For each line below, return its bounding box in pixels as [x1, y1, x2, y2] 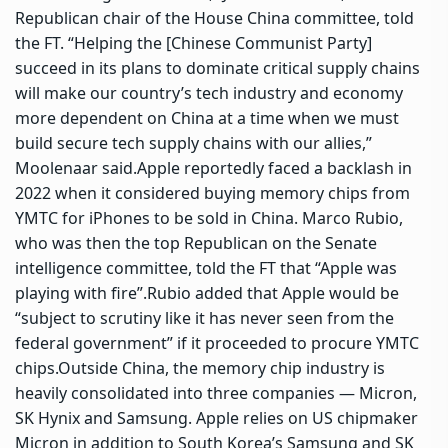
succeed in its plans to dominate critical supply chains [15, 56, 420, 79]
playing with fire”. [15, 281, 147, 304]
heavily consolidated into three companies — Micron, [15, 381, 417, 404]
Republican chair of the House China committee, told [15, 6, 414, 29]
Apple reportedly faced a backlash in [137, 156, 412, 179]
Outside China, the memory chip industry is [58, 356, 385, 379]
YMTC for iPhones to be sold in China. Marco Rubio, [15, 206, 403, 229]
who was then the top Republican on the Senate [15, 231, 377, 254]
